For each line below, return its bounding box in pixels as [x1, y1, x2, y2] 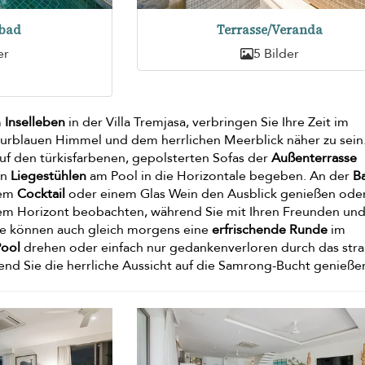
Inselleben [5, 113, 66, 132]
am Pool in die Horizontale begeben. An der [86, 167, 354, 186]
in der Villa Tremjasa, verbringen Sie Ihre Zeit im [65, 113, 350, 132]
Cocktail [17, 185, 66, 204]
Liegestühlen [11, 167, 87, 186]
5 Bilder [253, 45, 299, 64]
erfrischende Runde [212, 221, 328, 240]
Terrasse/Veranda [216, 21, 323, 39]
